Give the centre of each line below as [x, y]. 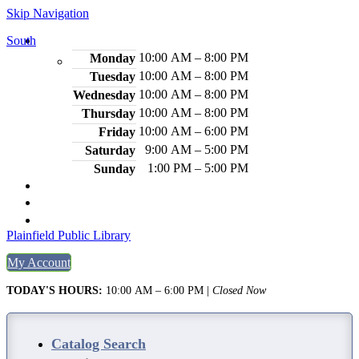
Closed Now [239, 290]
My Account [39, 262]
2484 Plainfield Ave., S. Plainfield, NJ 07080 [235, 186]
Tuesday [113, 77]
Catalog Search [99, 344]
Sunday [115, 169]
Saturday [110, 150]
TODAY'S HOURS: [56, 290]
